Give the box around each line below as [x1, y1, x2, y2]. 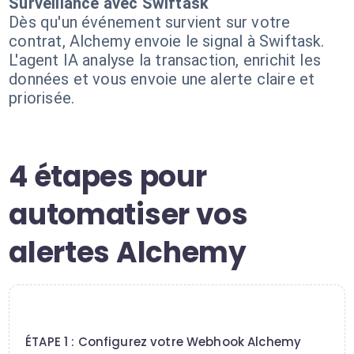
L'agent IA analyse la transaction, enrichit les [9, 51, 322, 70]
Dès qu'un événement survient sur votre [9, 13, 291, 32]
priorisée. [9, 88, 75, 107]
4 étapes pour [9, 156, 207, 197]
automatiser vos [9, 194, 248, 235]
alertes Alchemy [9, 232, 247, 273]
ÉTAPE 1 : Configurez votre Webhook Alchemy [25, 333, 302, 350]
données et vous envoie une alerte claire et [9, 70, 315, 88]
